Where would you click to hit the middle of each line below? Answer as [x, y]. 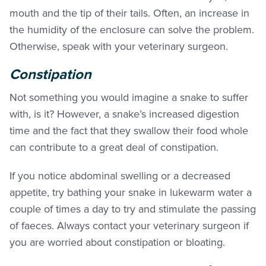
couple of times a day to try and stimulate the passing [133, 209]
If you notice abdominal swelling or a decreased [120, 175]
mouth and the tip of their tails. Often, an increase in [129, 13]
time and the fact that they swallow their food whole [129, 130]
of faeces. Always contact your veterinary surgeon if [129, 225]
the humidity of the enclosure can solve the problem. [132, 29]
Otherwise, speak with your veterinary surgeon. [120, 46]
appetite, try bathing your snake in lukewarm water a [131, 192]
